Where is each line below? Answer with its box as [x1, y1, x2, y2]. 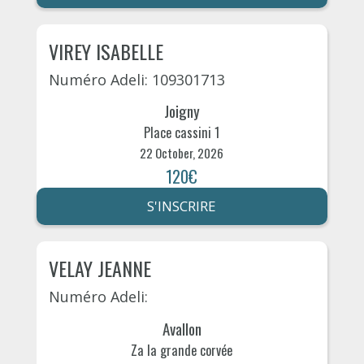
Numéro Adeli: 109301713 [48, 69, 225, 89]
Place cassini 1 [144, 123, 220, 143]
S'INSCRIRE [147, 197, 217, 216]
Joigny [163, 99, 200, 123]
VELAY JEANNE [48, 253, 151, 284]
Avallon [162, 316, 201, 340]
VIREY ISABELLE [48, 36, 163, 66]
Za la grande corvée [131, 340, 233, 360]
